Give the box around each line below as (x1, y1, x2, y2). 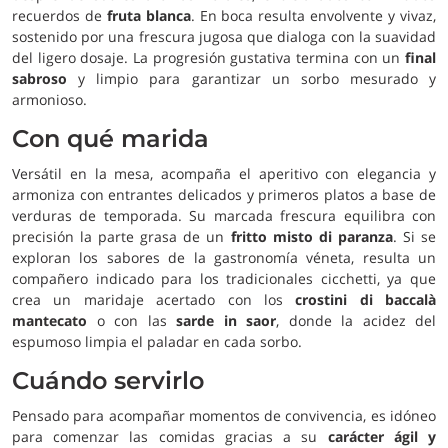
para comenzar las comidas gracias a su (12, 427, 328, 446)
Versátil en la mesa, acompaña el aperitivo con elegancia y (12, 164, 436, 183)
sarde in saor (176, 311, 276, 330)
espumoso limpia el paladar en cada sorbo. (12, 332, 302, 351)
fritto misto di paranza (230, 227, 393, 246)
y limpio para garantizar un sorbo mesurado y (67, 69, 436, 88)
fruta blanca (106, 6, 191, 25)
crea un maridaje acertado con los (12, 290, 296, 309)
